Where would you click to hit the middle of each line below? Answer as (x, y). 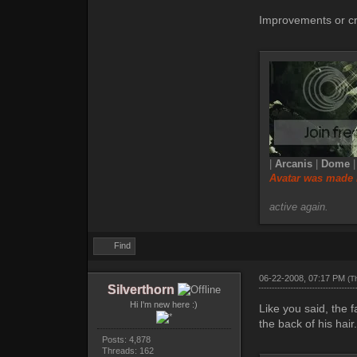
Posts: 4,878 (126, 340)
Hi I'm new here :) (164, 305)
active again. (298, 207)
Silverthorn (141, 290)
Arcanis (293, 164)
